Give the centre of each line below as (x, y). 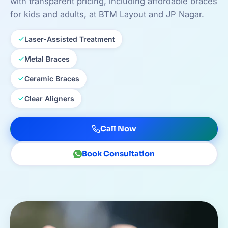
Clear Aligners (49, 98)
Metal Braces (47, 59)
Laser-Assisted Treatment (70, 39)
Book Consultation (118, 153)
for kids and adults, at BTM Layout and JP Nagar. (107, 14)
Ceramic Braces (52, 78)
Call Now (118, 129)
